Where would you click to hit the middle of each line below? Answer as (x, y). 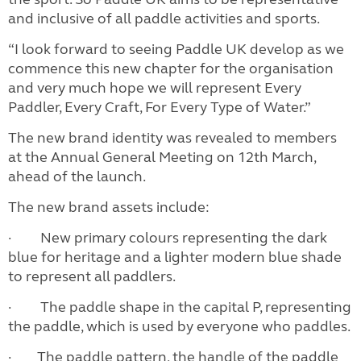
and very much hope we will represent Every (155, 87)
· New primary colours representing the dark (168, 237)
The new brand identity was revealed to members (172, 137)
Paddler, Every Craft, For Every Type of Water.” (160, 107)
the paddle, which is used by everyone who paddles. (180, 326)
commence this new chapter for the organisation (171, 68)
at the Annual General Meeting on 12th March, (162, 157)
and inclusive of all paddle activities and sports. (164, 18)
